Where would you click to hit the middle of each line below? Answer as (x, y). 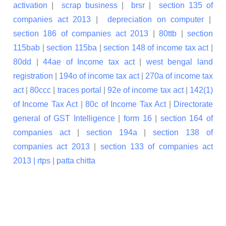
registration (33, 76)
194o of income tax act (99, 76)
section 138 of (183, 133)
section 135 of (186, 6)
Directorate (193, 104)
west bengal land (180, 62)
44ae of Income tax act (91, 62)
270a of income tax (179, 76)
